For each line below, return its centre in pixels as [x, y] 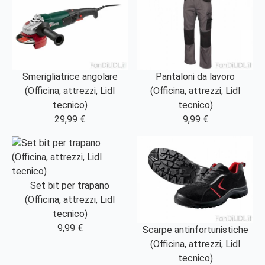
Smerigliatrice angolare [70, 77]
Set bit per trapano [70, 186]
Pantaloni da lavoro [195, 77]
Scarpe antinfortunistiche [195, 230]
